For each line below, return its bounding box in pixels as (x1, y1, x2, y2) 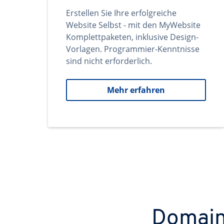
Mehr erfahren (107, 84, 165, 95)
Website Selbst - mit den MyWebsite (66, 19, 200, 30)
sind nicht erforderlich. (66, 55, 152, 66)
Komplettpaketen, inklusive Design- (66, 31, 198, 42)
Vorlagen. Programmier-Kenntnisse (66, 43, 199, 54)
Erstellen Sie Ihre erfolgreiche (66, 7, 176, 18)
